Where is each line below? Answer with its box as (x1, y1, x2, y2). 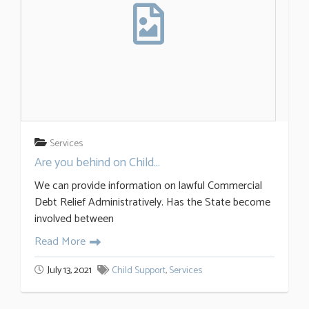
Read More (34, 232, 86, 251)
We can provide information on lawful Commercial (34, 176, 262, 195)
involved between (34, 209, 114, 228)
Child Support (112, 262, 166, 279)
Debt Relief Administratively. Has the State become (34, 192, 270, 212)
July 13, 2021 (48, 262, 92, 279)
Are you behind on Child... (34, 152, 160, 173)
